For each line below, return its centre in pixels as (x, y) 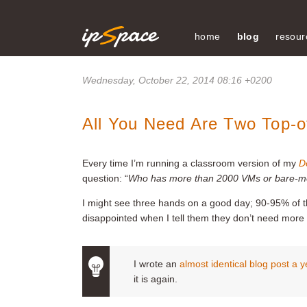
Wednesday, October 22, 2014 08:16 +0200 (177, 80)
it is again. (156, 279)
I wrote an (157, 264)
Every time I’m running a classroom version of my (191, 163)
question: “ (105, 178)
